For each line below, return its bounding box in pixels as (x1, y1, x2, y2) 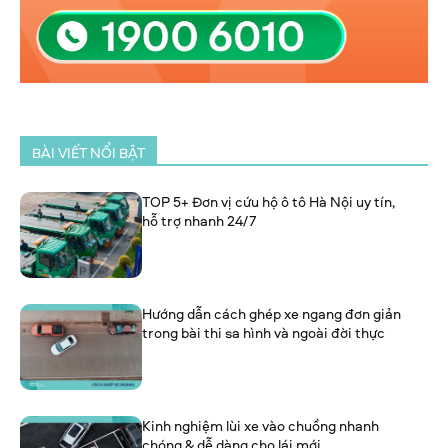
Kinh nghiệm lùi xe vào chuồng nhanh (142, 415, 380, 435)
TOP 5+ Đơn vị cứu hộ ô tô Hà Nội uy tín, (142, 192, 396, 212)
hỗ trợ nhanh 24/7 (142, 211, 257, 231)
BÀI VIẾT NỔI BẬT (32, 143, 145, 163)
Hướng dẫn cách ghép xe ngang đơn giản (142, 303, 402, 323)
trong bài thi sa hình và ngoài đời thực (142, 322, 386, 342)
